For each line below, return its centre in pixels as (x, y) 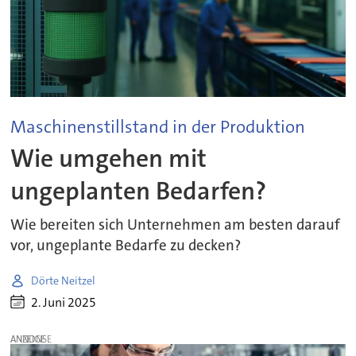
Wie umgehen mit (109, 159)
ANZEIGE (28, 339)
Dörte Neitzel (64, 280)
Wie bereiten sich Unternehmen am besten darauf (176, 225)
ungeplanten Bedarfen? (139, 192)
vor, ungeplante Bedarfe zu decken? (126, 246)
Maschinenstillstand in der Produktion (158, 127)
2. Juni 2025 (64, 302)
